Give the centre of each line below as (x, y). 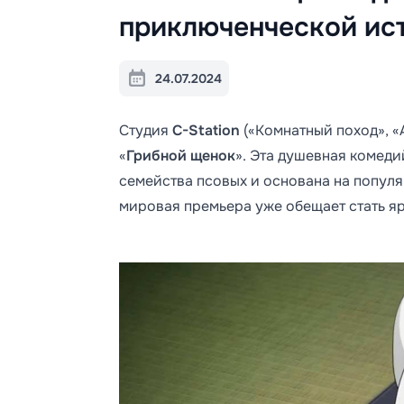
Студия (146, 130)
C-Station (206, 130)
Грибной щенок (181, 156)
